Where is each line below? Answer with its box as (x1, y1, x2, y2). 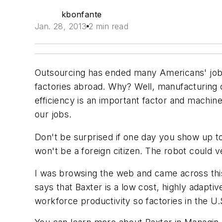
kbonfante (61, 9, 102, 19)
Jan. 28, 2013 (35, 21, 87, 31)
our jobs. (35, 109, 72, 119)
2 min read (89, 21, 129, 31)
